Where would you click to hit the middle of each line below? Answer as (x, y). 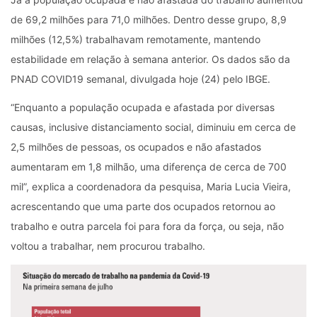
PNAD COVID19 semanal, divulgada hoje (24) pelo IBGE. (140, 79)
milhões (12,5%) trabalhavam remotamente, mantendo (136, 39)
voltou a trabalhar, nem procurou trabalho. (108, 246)
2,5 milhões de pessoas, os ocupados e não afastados (136, 146)
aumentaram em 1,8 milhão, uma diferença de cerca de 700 (149, 166)
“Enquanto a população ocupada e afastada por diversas (143, 107)
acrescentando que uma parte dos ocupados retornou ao (143, 206)
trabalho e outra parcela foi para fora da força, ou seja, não (147, 226)
